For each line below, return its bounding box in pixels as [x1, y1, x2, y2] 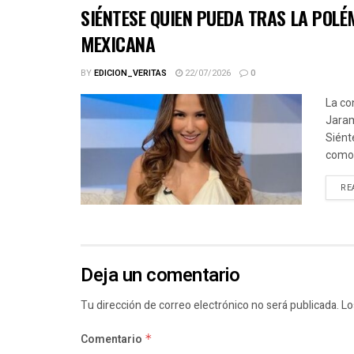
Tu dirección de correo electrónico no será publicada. [81, 297, 339, 314]
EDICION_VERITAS [94, 66, 167, 81]
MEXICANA [81, 29, 156, 58]
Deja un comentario [81, 262, 240, 290]
